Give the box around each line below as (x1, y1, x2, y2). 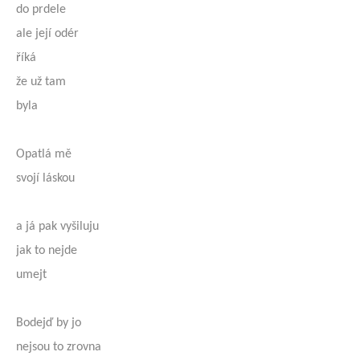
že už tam (16, 76, 66, 88)
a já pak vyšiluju (16, 220, 99, 233)
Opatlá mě (16, 148, 72, 161)
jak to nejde (16, 244, 77, 257)
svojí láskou (16, 172, 75, 185)
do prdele (16, 3, 66, 16)
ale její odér (16, 27, 79, 40)
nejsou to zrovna (16, 341, 101, 354)
